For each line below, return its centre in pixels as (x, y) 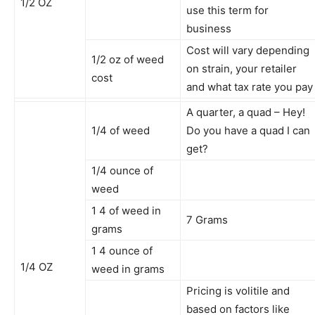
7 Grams (207, 219)
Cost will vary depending (248, 50)
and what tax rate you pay (250, 86)
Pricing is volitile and (238, 290)
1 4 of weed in (126, 210)
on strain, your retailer (242, 68)
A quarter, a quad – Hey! (246, 112)
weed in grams (128, 269)
